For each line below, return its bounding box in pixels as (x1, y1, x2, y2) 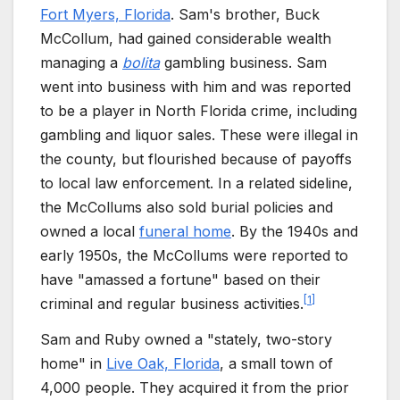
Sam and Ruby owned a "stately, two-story (40, 329, 332, 348)
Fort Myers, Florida (40, 5, 171, 24)
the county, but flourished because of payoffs (40, 150, 352, 169)
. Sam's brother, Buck (171, 5, 320, 24)
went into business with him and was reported (40, 78, 351, 96)
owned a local (40, 222, 139, 241)
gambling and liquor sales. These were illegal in (40, 126, 358, 145)
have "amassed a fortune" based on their (40, 271, 321, 289)
